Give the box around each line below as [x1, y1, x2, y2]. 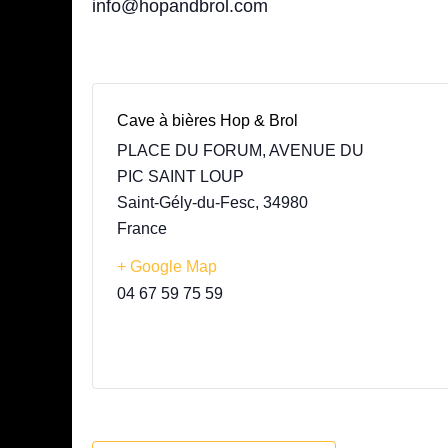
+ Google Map [117, 258, 217, 276]
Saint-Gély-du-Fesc [117, 194, 255, 212]
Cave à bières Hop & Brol [117, 112, 298, 130]
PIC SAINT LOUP [117, 168, 244, 186]
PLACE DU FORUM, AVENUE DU [117, 142, 364, 160]
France [117, 220, 167, 238]
